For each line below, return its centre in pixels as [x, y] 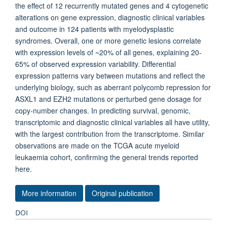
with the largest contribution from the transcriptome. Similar [110, 134]
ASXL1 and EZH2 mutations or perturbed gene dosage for [108, 99]
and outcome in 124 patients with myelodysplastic [94, 29]
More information [49, 193]
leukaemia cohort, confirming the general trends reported [107, 157]
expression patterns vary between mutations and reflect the [110, 75]
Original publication [122, 193]
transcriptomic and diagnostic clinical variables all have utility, [112, 122]
